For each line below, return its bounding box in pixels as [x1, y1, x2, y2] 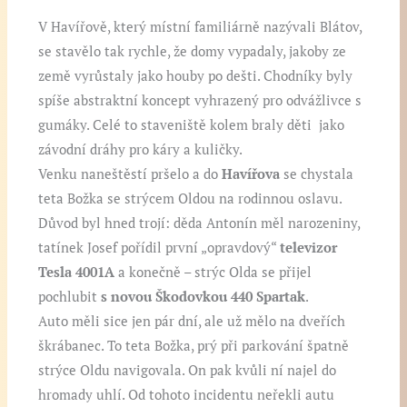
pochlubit [38, 288, 102, 306]
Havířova [222, 165, 281, 184]
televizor [280, 239, 338, 257]
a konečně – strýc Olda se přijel [114, 263, 313, 282]
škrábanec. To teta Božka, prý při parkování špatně [38, 337, 350, 355]
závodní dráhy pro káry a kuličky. [38, 141, 243, 159]
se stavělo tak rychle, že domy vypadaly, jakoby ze [38, 43, 347, 61]
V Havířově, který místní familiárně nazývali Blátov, [38, 18, 362, 36]
